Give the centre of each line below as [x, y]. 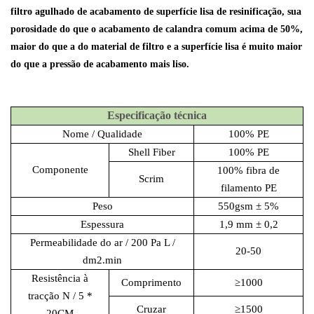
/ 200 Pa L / [149, 243]
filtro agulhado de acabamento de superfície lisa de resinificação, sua [156, 12]
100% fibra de [248, 171]
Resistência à [60, 279]
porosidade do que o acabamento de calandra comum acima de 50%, [157, 29]
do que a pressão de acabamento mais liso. [100, 64]
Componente [60, 170]
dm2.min [102, 260]
